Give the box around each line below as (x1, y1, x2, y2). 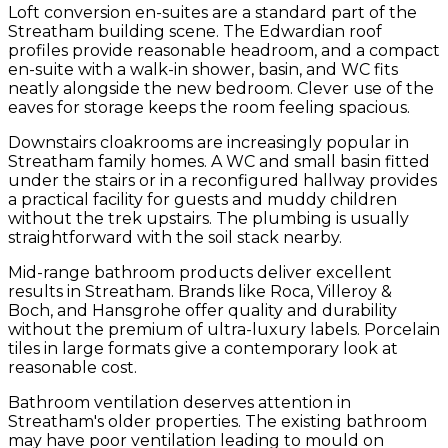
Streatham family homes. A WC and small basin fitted (8, 152, 430, 172)
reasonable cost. (8, 358, 137, 378)
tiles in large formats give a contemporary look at (8, 339, 398, 359)
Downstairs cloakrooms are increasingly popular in (8, 133, 409, 153)
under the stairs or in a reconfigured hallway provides (8, 171, 437, 191)
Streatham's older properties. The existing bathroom (8, 412, 427, 432)
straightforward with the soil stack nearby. (8, 228, 342, 248)
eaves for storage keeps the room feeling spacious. (8, 98, 410, 118)
